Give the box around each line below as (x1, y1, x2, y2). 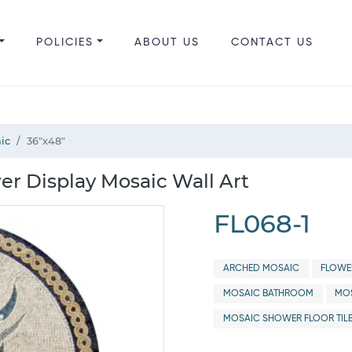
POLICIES (35, 37, 93, 48)
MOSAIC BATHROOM (222, 289, 313, 299)
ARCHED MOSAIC (222, 264, 299, 273)
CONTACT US (230, 37, 313, 48)
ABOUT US (134, 37, 200, 48)
